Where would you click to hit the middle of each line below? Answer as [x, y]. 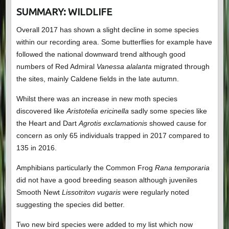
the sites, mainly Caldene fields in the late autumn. [97, 79]
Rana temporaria [182, 168]
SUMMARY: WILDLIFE [64, 12]
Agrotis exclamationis [114, 123]
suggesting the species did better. [70, 205]
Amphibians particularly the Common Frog [85, 168]
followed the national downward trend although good [101, 54]
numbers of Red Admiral [56, 67]
